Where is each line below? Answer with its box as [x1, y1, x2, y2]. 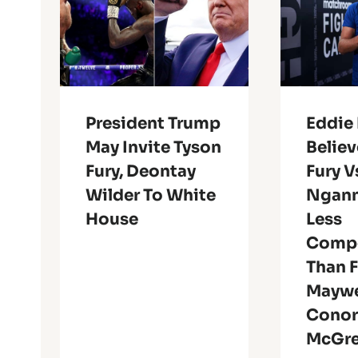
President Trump [86, 113, 221, 134]
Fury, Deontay [86, 161, 196, 182]
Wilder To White [86, 185, 216, 206]
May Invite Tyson [86, 137, 221, 158]
